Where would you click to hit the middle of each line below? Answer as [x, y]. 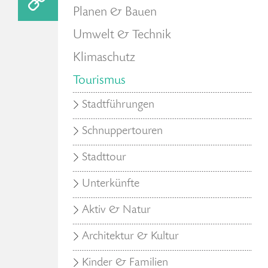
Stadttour [104, 158]
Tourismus [99, 81]
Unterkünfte [111, 184]
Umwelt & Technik [122, 35]
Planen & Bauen [115, 13]
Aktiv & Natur [116, 211]
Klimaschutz [104, 58]
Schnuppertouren [122, 132]
